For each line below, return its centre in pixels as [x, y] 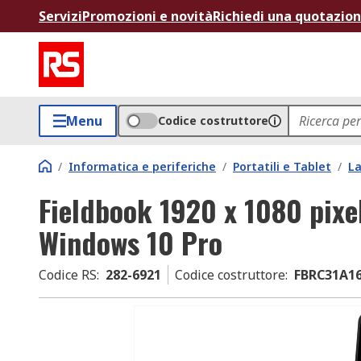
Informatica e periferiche [142, 166]
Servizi [60, 16]
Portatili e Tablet [282, 166]
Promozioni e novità [147, 16]
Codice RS [68, 275]
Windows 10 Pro [131, 242]
